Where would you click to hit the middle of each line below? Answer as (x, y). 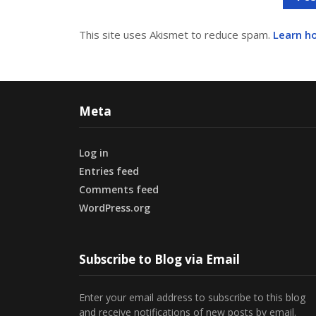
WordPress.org (115, 208)
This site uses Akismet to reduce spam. (176, 34)
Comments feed (119, 190)
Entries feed (109, 171)
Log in (94, 153)
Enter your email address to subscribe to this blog (192, 298)
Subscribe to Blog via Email (159, 260)
